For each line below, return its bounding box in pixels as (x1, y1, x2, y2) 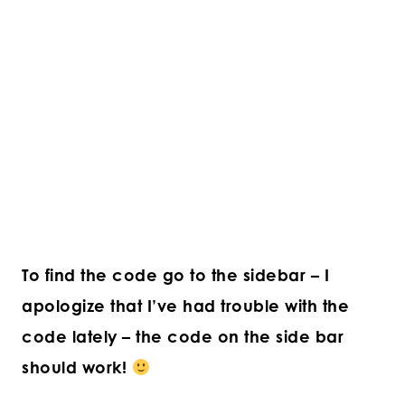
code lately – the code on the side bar (22, 326, 344, 347)
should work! (22, 357, 132, 378)
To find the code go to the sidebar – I (22, 265, 329, 286)
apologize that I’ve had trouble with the (22, 296, 349, 316)
